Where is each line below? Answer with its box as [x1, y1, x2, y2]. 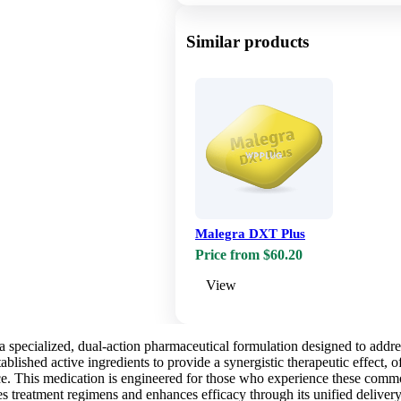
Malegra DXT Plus [195, 226, 305, 242]
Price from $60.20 [195, 247, 303, 263]
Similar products [186, 32, 309, 52]
